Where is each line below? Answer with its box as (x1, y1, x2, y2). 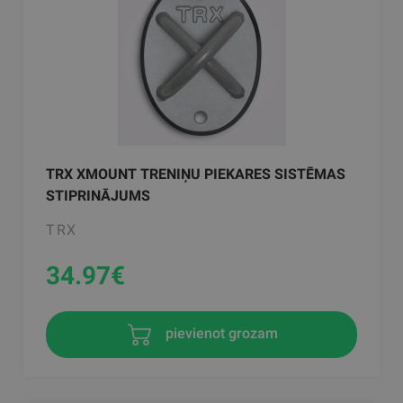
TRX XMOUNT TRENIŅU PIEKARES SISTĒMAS (46, 166, 346, 184)
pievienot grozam (161, 325, 278, 343)
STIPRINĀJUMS (46, 187, 151, 205)
